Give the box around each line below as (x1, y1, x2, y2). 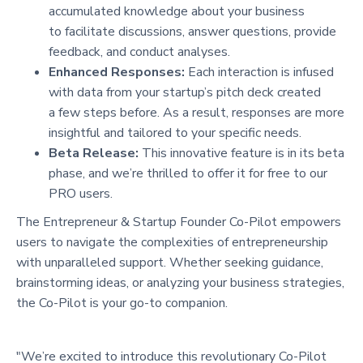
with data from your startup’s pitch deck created (49, 83, 321, 101)
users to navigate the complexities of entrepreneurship (16, 233, 328, 251)
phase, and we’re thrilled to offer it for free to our (49, 164, 327, 182)
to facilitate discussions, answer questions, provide (49, 22, 336, 41)
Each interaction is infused (185, 62, 334, 81)
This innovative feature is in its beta (142, 143, 344, 162)
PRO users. (49, 184, 113, 203)
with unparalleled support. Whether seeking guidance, (16, 253, 323, 271)
